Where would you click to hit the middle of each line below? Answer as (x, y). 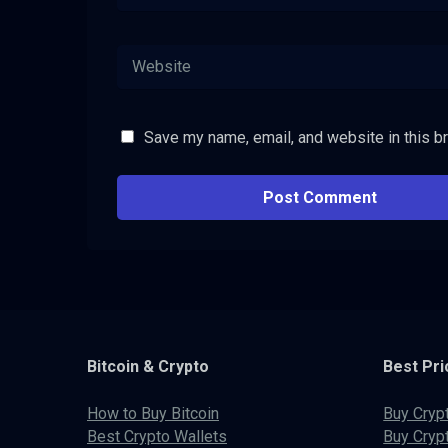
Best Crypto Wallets (157, 436)
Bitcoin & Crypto (148, 367)
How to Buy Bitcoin (153, 413)
